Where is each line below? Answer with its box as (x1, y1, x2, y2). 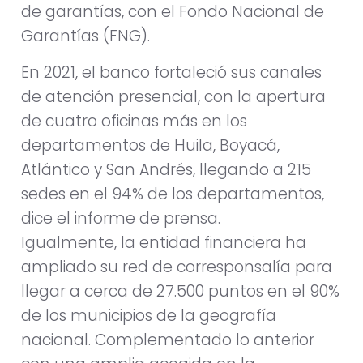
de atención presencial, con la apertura (21, 85, 326, 108)
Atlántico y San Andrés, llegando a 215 (21, 158, 311, 181)
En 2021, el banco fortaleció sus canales (21, 61, 322, 83)
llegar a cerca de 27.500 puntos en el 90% (21, 280, 340, 302)
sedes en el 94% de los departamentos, (21, 182, 324, 205)
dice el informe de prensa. (21, 207, 220, 229)
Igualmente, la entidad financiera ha (21, 231, 306, 254)
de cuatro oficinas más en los (21, 109, 247, 132)
